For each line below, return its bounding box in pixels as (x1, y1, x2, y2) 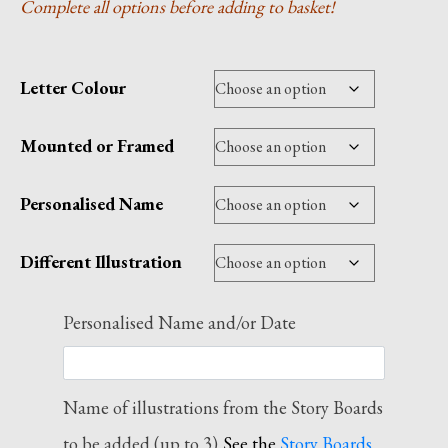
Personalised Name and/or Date (63, 311, 296, 334)
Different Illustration (20, 250, 182, 273)
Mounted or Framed (20, 134, 174, 157)
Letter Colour (20, 76, 126, 99)
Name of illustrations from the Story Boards (63, 395, 383, 419)
